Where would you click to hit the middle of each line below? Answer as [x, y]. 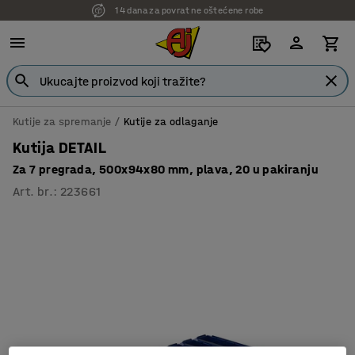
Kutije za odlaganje [171, 122]
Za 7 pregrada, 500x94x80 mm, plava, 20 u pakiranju [166, 169]
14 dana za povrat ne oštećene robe [189, 10]
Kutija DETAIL [60, 148]
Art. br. [33, 191]
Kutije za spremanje [62, 122]
